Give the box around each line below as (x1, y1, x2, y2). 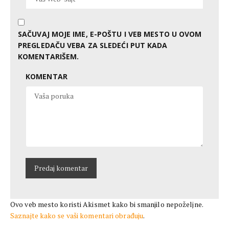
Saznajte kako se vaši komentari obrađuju (10, 210, 143, 220)
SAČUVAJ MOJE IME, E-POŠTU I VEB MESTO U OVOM (18, 29, 202, 39)
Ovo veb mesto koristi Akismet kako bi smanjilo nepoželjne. (10, 199, 203, 209)
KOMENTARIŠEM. (18, 51, 79, 61)
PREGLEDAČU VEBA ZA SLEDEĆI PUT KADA (18, 40, 168, 50)
